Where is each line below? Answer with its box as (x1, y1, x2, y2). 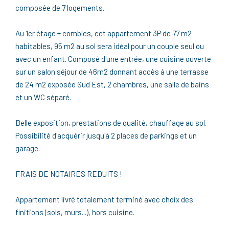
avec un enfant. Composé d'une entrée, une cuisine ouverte (15, 54, 211, 63)
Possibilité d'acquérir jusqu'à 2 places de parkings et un (15, 130, 197, 140)
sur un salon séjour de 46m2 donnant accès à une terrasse (15, 66, 209, 76)
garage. (15, 143, 40, 153)
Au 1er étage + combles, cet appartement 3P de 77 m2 (15, 28, 192, 38)
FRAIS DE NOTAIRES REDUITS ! (15, 169, 122, 178)
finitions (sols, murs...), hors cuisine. (15, 207, 134, 217)
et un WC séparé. (15, 92, 71, 102)
